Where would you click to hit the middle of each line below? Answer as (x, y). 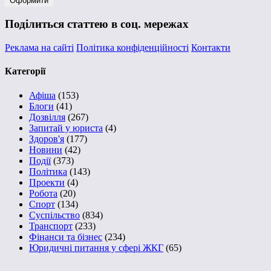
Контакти (211, 48)
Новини (46, 149)
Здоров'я (47, 139)
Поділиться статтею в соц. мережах (97, 24)
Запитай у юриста (66, 128)
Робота (43, 193)
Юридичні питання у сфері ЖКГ (96, 247)
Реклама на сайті (39, 48)
